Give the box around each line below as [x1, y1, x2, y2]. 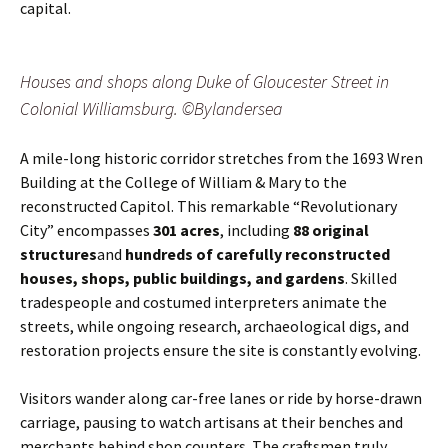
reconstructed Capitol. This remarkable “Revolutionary [20, 195, 397, 216]
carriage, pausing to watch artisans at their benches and [20, 411, 403, 432]
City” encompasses [20, 219, 153, 240]
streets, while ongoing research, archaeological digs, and [20, 315, 409, 336]
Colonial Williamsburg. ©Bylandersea [20, 96, 282, 120]
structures [20, 243, 97, 264]
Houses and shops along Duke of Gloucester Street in [20, 69, 389, 93]
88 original [293, 219, 369, 240]
